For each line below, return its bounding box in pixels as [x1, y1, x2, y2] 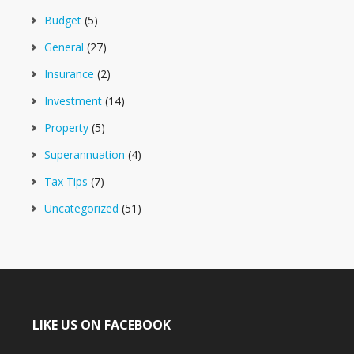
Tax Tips [44, 174, 88, 190]
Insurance [44, 66, 94, 82]
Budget [44, 13, 81, 28]
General [44, 40, 84, 55]
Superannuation [44, 147, 125, 163]
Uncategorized [44, 201, 119, 217]
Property [44, 120, 88, 136]
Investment [44, 93, 102, 109]
